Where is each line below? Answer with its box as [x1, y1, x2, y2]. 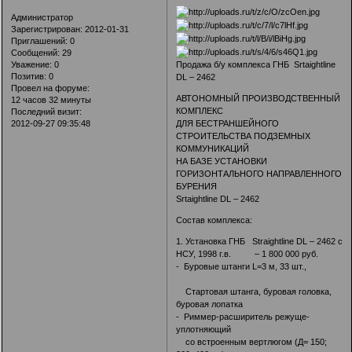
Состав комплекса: [176, 214, 253, 225]
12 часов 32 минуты [11, 95, 91, 105]
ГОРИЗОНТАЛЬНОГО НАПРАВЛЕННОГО [176, 168, 343, 178]
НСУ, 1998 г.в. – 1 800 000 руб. [176, 248, 319, 258]
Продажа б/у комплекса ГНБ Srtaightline [176, 59, 336, 69]
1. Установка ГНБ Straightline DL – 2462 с [176, 236, 343, 246]
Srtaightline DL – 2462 [176, 193, 260, 203]
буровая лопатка [176, 299, 244, 309]
